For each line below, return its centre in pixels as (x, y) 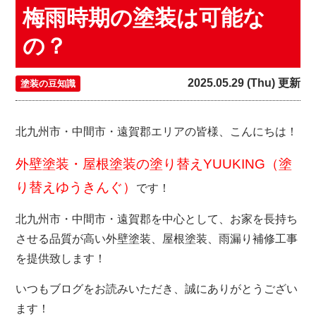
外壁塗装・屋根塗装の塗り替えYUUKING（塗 (154, 164)
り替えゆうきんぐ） (76, 187)
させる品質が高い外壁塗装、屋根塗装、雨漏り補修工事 (157, 239)
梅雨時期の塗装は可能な (144, 18)
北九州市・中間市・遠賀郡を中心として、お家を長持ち (157, 219)
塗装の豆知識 (48, 84)
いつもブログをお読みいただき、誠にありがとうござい (157, 289)
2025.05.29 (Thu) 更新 (244, 83)
